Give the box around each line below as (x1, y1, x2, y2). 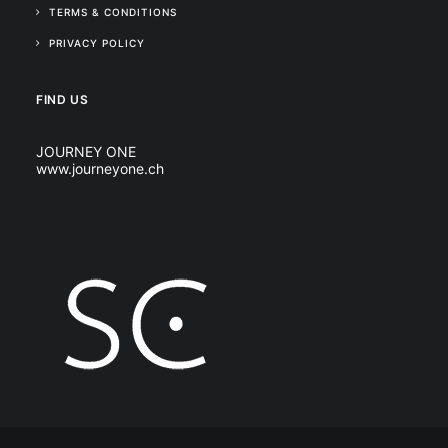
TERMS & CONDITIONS (49, 6, 177, 18)
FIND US (36, 92, 89, 107)
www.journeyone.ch (36, 160, 164, 177)
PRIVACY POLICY (49, 37, 145, 49)
